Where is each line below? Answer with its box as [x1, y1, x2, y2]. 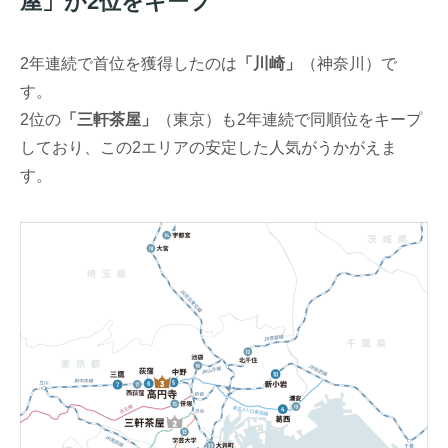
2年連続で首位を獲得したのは [20, 55, 238, 72]
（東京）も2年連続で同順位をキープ [157, 111, 423, 128]
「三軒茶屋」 [61, 111, 158, 128]
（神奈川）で [301, 55, 398, 72]
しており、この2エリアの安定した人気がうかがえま [20, 139, 398, 156]
